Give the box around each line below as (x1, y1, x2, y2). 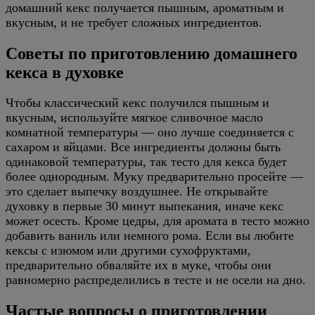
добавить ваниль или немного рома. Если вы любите (6, 229, 294, 243)
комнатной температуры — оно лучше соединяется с (6, 125, 294, 140)
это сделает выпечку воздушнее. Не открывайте (6, 184, 268, 199)
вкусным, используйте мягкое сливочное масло (6, 110, 263, 125)
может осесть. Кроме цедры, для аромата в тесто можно (6, 214, 309, 229)
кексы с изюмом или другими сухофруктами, (6, 243, 251, 258)
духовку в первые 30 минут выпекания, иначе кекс (6, 199, 283, 214)
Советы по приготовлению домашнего (6, 44, 297, 63)
